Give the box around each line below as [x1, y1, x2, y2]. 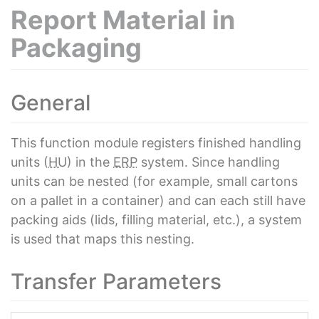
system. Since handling [137, 155, 280, 169]
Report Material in [11, 4, 235, 36]
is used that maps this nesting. [11, 231, 194, 246]
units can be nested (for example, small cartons [11, 174, 298, 189]
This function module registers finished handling [11, 135, 301, 150]
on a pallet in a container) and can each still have [11, 193, 305, 208]
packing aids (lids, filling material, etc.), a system [11, 212, 302, 227]
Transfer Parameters [11, 268, 221, 294]
